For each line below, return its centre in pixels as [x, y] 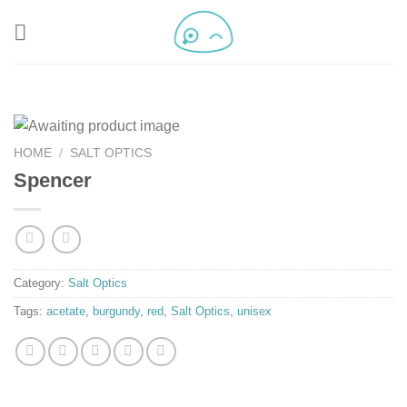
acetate [66, 311]
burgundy [116, 311]
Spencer [53, 181]
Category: [41, 283]
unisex [254, 311]
